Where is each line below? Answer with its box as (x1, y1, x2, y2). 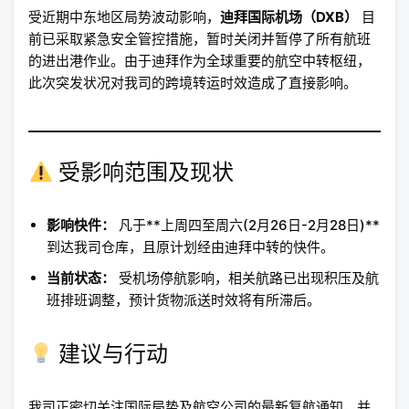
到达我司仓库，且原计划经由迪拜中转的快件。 (47, 238, 334, 257)
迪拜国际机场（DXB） (220, 8, 358, 26)
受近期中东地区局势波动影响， (28, 8, 220, 26)
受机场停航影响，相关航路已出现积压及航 (115, 269, 379, 288)
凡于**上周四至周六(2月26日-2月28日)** (115, 216, 380, 235)
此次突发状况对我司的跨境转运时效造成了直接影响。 (28, 74, 357, 92)
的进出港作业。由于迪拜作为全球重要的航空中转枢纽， (28, 52, 371, 70)
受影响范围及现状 (53, 159, 235, 186)
